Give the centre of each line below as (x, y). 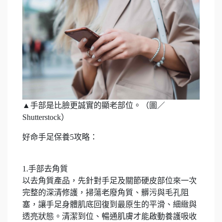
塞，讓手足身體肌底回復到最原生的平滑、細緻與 (110, 205)
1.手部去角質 (45, 169)
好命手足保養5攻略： (60, 137)
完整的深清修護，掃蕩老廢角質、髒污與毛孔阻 (106, 193)
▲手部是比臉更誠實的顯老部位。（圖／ (94, 106)
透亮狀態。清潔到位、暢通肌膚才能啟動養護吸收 (110, 217)
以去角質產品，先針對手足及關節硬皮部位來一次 (110, 181)
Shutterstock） (46, 117)
